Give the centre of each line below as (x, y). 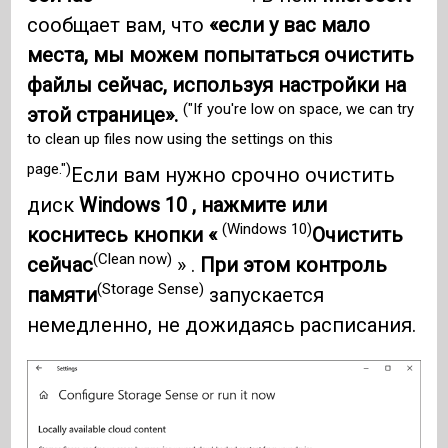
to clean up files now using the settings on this (180, 139)
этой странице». (105, 114)
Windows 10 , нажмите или (203, 204)
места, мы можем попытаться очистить (221, 54)
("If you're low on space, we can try (299, 109)
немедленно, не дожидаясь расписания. (222, 324)
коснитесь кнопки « (125, 234)
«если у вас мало (290, 24)
